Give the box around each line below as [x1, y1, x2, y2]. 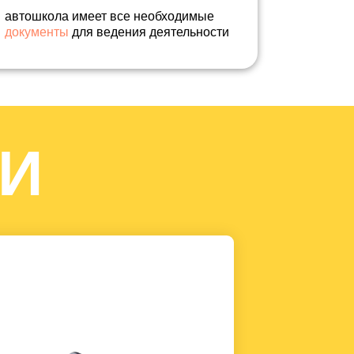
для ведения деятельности [69, 25, 229, 39]
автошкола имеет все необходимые [5, 9, 214, 23]
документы [5, 25, 69, 39]
